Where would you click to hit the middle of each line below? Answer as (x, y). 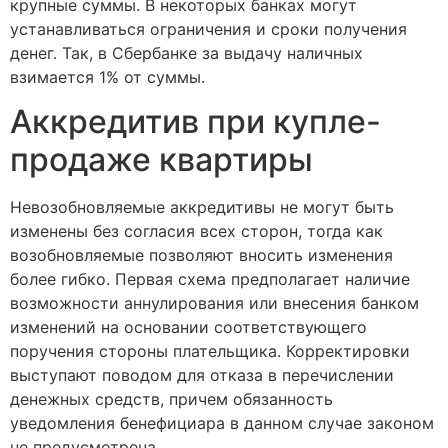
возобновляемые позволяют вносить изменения (201, 255)
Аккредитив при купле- (195, 122)
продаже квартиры (161, 160)
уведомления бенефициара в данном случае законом (222, 423)
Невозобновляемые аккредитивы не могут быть (202, 207)
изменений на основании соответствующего (188, 327)
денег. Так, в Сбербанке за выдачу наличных (186, 52)
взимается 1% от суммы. (107, 76)
